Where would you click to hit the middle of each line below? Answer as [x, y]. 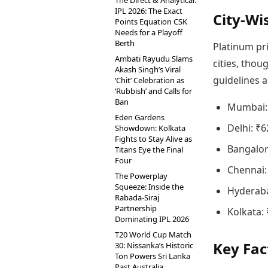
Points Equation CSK [151, 22]
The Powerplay [141, 176]
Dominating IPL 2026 [152, 219]
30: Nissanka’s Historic [154, 245]
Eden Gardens [140, 117]
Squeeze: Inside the [149, 187]
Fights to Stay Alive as [153, 139]
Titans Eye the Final [149, 150]
